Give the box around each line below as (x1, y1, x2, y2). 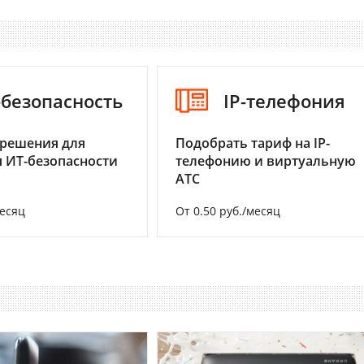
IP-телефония (223, 89, 345, 114)
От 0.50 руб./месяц (175, 203, 280, 219)
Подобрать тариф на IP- (175, 134, 330, 153)
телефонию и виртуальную (175, 152, 356, 171)
